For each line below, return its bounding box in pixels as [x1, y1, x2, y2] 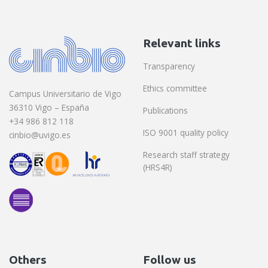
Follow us [143, 253, 196, 267]
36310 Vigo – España [9, 102, 89, 114]
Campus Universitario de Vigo [9, 88, 121, 100]
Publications [143, 105, 188, 117]
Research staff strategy [143, 149, 230, 161]
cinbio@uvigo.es [9, 129, 71, 141]
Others [9, 253, 47, 267]
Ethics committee [143, 83, 207, 95]
